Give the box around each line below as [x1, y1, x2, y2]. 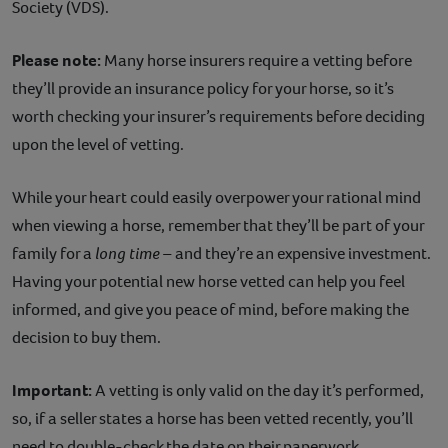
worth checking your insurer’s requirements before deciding [12, 104, 425, 128]
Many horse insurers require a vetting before [104, 48, 412, 72]
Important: [12, 378, 95, 402]
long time [95, 241, 160, 265]
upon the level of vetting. [12, 132, 184, 156]
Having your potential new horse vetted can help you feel [12, 269, 405, 293]
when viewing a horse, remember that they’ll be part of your [12, 213, 424, 237]
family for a [12, 241, 95, 265]
